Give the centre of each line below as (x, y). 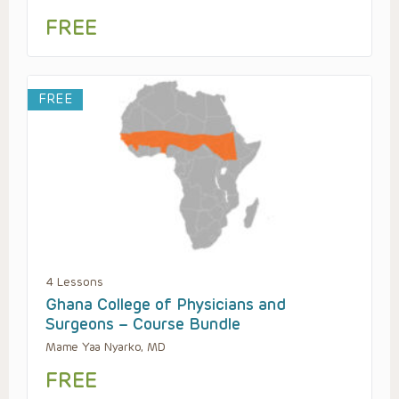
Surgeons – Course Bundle (143, 324)
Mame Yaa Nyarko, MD (106, 346)
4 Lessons (74, 281)
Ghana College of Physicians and (166, 304)
